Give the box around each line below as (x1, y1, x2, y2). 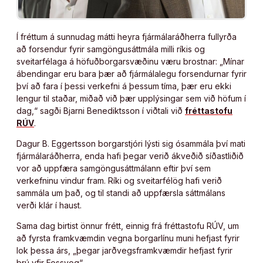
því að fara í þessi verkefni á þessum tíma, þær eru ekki (16, 80, 231, 91)
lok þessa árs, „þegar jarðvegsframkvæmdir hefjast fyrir (16, 245, 232, 255)
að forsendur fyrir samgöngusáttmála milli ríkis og (16, 43, 205, 54)
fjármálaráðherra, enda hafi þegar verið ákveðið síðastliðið (16, 150, 244, 161)
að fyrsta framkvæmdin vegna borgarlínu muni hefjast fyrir (16, 232, 240, 243)
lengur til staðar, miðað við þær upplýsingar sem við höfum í (16, 93, 246, 103)
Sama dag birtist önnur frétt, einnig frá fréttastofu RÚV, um (16, 220, 239, 231)
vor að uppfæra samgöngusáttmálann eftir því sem (16, 163, 211, 173)
